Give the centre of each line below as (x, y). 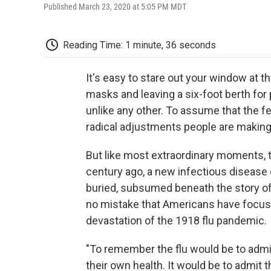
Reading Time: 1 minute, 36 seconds (139, 45)
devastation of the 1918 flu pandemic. (176, 221)
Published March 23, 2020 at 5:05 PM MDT (115, 6)
